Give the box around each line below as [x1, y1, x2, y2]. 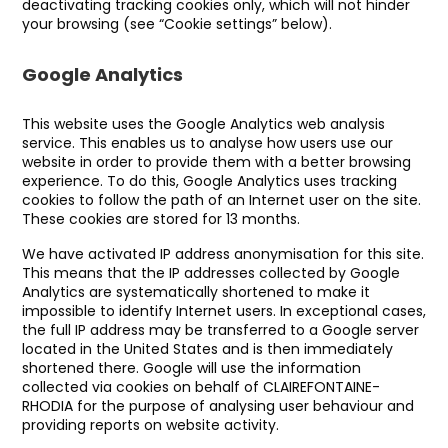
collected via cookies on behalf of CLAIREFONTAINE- [22, 377, 380, 397]
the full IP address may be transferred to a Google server [22, 320, 419, 340]
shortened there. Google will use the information [22, 358, 361, 378]
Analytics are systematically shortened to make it [22, 282, 370, 302]
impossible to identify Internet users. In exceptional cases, [22, 301, 426, 321]
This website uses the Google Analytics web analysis [22, 114, 385, 134]
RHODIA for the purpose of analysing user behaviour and [22, 396, 414, 416]
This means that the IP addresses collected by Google [22, 263, 400, 283]
